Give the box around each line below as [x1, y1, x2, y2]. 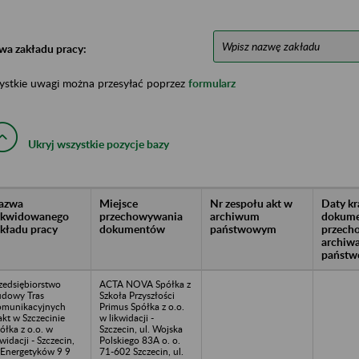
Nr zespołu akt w [210, 196, 292, 210]
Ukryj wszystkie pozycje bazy [28, 136, 169, 151]
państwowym [210, 221, 276, 236]
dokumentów [99, 221, 165, 236]
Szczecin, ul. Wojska [99, 322, 183, 335]
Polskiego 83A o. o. [99, 333, 180, 346]
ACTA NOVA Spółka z [99, 277, 191, 290]
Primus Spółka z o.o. [99, 300, 184, 313]
